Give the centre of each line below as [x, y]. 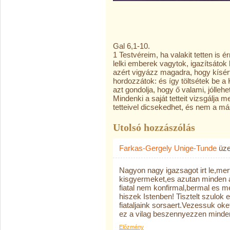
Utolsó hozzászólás [154, 127]
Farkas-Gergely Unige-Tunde [168, 148]
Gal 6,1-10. [131, 46]
